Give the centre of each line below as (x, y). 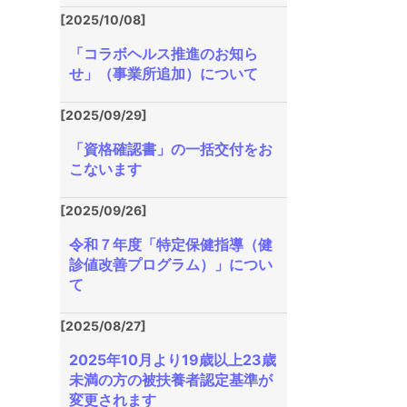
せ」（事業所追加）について (164, 74)
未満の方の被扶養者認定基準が (171, 380)
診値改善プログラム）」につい (171, 264)
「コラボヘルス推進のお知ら (164, 54)
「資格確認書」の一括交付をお (171, 149)
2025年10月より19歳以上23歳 (173, 360)
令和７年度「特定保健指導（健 (171, 244)
